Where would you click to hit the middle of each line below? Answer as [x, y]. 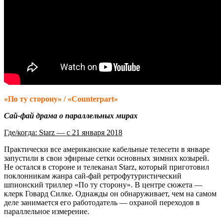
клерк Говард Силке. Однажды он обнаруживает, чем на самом [110, 193]
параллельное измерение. [47, 211]
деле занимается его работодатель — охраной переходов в [102, 202]
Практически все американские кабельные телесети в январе [107, 149]
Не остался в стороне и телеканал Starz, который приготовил [107, 167]
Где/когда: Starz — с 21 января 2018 [63, 132]
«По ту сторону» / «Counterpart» [61, 99]
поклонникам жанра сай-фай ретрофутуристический [93, 176]
